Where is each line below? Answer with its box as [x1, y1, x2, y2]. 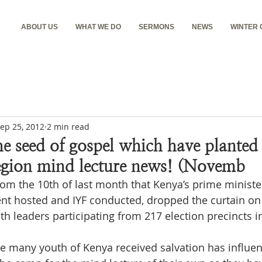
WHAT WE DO [75, 23, 121, 31]
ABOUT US [21, 23, 58, 31]
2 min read [47, 120, 89, 132]
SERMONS [139, 23, 174, 31]
